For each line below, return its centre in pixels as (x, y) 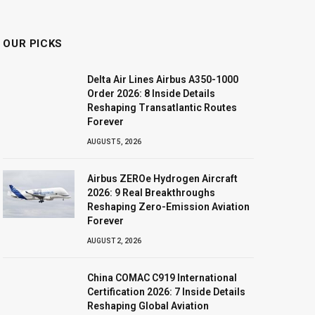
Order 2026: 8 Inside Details (152, 93)
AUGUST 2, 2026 (115, 240)
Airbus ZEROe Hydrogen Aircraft (163, 178)
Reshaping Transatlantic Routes (162, 107)
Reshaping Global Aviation (148, 306)
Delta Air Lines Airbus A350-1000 (163, 79)
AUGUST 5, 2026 (115, 141)
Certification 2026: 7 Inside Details (167, 291)
